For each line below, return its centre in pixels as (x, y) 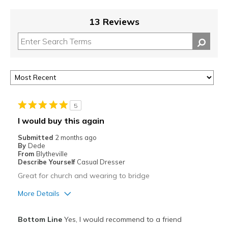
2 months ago (76, 138)
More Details (38, 194)
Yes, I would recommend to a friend (122, 220)
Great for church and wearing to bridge (83, 176)
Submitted (36, 138)
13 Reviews (114, 22)
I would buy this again (61, 121)
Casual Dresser (101, 162)
